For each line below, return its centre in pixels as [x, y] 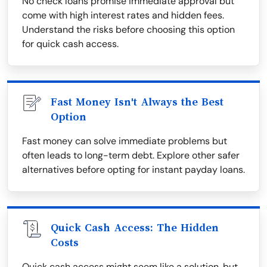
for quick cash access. [70, 44]
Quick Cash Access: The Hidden [135, 228]
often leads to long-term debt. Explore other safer [131, 155]
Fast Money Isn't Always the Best [137, 102]
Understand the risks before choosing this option [128, 30]
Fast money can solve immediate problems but [125, 141]
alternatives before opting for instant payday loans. [133, 170]
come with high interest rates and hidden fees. [123, 15]
